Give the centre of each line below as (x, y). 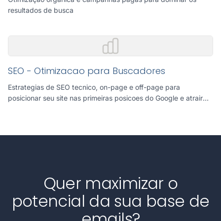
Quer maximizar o (110, 183)
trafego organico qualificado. (55, 109)
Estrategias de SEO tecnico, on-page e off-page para (94, 87)
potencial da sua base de (110, 201)
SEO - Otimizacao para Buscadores (87, 71)
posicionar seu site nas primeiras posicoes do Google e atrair (105, 98)
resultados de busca (41, 10)
